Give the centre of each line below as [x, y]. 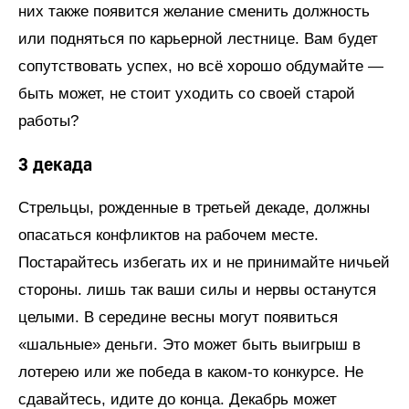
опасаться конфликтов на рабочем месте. [168, 235]
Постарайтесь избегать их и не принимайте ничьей [204, 262]
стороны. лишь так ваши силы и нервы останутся [197, 290]
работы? [48, 121]
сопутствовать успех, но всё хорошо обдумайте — [201, 66]
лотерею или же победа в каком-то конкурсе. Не [191, 372]
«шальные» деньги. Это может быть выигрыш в [189, 345]
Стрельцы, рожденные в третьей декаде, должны [194, 208]
